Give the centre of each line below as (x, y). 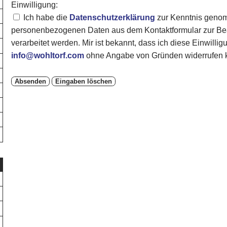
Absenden (31, 82)
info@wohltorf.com (48, 56)
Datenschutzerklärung (112, 18)
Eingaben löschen (84, 82)
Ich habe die (46, 18)
